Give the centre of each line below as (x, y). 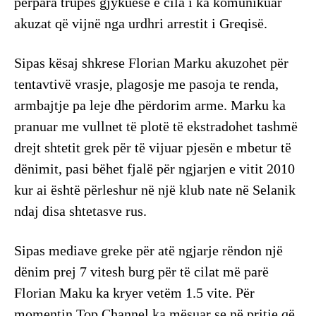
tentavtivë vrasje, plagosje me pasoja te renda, (146, 84)
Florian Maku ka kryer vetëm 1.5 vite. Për (134, 293)
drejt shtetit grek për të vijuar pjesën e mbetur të (153, 148)
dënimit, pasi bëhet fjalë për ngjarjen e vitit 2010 (154, 169)
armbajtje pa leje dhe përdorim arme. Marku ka (150, 105)
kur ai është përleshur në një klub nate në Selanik (155, 190)
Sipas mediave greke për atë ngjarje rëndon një (148, 251)
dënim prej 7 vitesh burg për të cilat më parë (141, 272)
